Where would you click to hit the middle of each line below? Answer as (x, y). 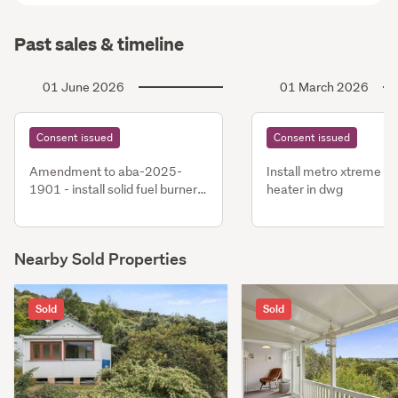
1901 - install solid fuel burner (113, 189)
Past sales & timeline (99, 44)
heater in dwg (305, 189)
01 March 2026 (324, 87)
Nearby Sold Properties (100, 259)
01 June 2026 (84, 87)
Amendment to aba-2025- (106, 171)
